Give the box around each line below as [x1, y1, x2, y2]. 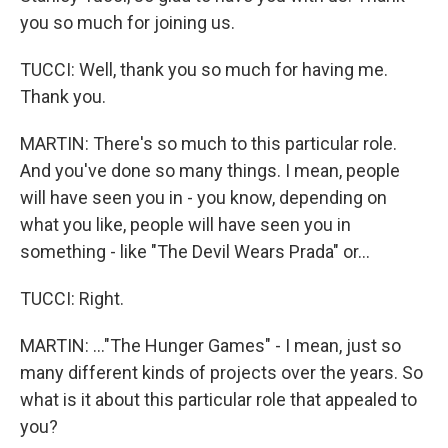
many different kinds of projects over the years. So [20, 362, 423, 383]
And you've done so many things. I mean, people [20, 160, 400, 181]
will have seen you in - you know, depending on [20, 187, 387, 208]
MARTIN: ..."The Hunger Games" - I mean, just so [20, 335, 401, 356]
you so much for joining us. [20, 12, 235, 33]
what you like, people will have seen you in [20, 214, 351, 235]
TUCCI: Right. [20, 288, 124, 309]
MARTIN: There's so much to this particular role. [20, 133, 397, 154]
